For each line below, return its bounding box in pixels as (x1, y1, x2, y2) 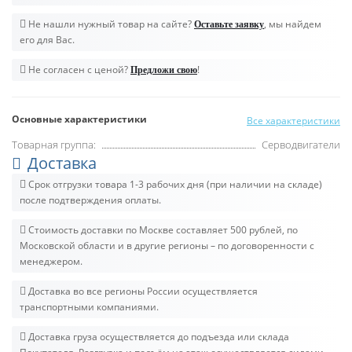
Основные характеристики (12, 112, 147, 126)
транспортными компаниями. (20, 299, 159, 313)
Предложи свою (130, 64, 197, 75)
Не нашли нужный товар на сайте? (26, 16, 194, 31)
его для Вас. (20, 32, 75, 46)
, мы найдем (264, 16, 321, 31)
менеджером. (20, 254, 82, 268)
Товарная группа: (12, 137, 96, 152)
